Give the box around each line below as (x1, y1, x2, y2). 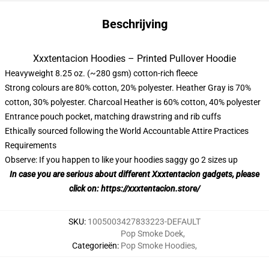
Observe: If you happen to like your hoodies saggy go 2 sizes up (5, 155, 238, 165)
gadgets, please (202, 169, 259, 179)
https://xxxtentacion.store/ (101, 184, 200, 193)
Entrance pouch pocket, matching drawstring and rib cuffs (5, 112, 221, 121)
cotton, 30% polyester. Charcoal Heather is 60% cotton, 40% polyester (5, 97, 261, 107)
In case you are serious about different (10, 169, 152, 179)
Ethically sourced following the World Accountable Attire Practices (5, 126, 249, 136)
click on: (69, 184, 101, 193)
